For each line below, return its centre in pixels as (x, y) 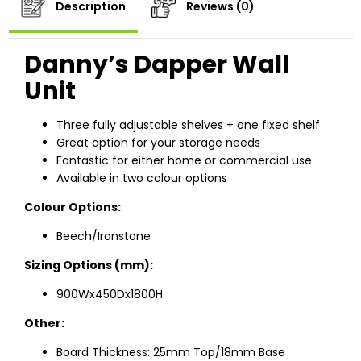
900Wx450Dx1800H (110, 295)
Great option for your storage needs (158, 143)
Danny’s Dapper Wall (157, 65)
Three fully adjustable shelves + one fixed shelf (188, 125)
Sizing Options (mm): (89, 266)
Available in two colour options (142, 178)
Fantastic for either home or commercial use (184, 161)
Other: (44, 324)
